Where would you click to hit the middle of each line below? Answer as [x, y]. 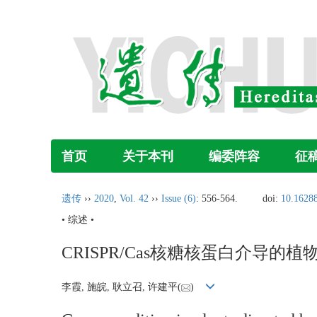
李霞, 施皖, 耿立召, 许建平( [121, 287]
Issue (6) [179, 198]
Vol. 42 [134, 198]
